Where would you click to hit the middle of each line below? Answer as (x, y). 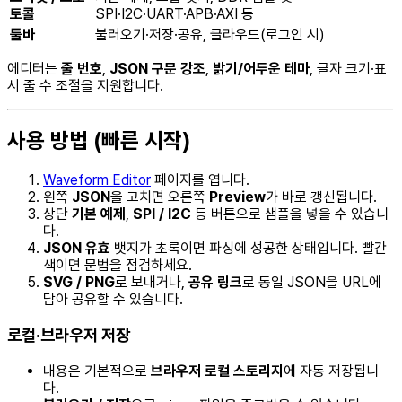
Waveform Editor (97, 180)
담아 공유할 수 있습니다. (113, 300)
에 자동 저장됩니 (331, 371)
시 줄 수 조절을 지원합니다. (85, 85)
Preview (237, 197)
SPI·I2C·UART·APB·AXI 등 (175, 13)
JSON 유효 (77, 249)
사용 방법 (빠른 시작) (99, 141)
